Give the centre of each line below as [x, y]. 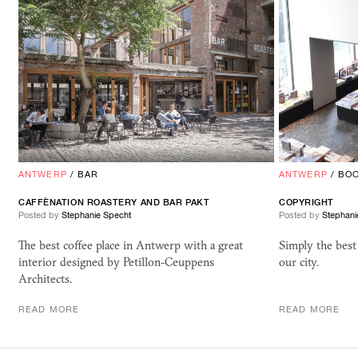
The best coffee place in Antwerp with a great [131, 246]
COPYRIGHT [306, 203]
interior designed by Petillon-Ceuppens [116, 263]
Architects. [45, 279]
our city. [299, 263]
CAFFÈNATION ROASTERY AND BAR [102, 203]
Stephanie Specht [96, 215]
